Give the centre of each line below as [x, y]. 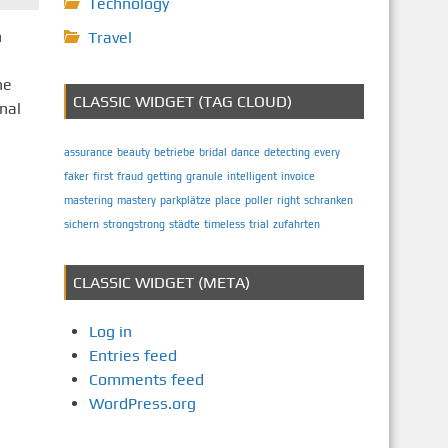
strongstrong [133, 224]
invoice [297, 176]
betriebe [174, 152]
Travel [109, 37]
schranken [328, 200]
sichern [81, 224]
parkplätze [185, 200]
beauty [133, 152]
